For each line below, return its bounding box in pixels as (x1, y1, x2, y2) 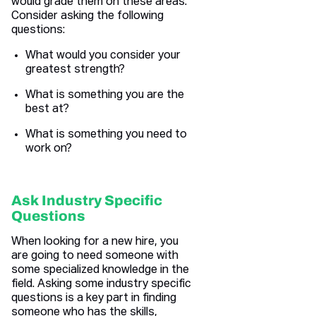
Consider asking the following (11, 11, 164, 23)
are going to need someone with (11, 250, 178, 262)
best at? (25, 104, 69, 116)
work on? (25, 143, 72, 155)
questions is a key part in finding (11, 293, 176, 305)
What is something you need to (25, 129, 187, 141)
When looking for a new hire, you (11, 236, 178, 248)
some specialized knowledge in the (11, 265, 189, 276)
